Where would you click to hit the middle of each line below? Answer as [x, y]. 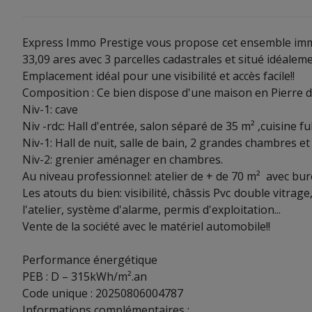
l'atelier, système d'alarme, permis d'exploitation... [151, 210]
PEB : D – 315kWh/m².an [85, 276]
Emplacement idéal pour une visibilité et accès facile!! [158, 76]
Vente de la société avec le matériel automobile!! [146, 226]
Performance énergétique [90, 260]
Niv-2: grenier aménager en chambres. [123, 159]
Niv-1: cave [50, 109]
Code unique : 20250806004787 [103, 293]
